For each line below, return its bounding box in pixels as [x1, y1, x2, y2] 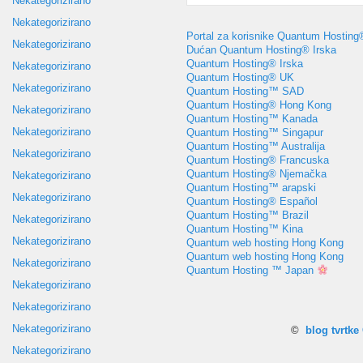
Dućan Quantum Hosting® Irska [186, 44, 336, 56]
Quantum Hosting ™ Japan [186, 264, 317, 276]
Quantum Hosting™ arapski [186, 181, 316, 194]
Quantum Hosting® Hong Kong [186, 99, 331, 111]
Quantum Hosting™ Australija [186, 140, 325, 152]
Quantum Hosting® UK [186, 71, 294, 83]
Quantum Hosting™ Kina [186, 223, 303, 235]
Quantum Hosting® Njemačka [186, 168, 327, 180]
